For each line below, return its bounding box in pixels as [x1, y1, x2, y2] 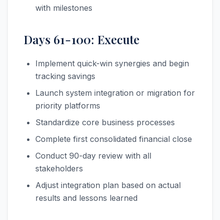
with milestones [35, 3, 92, 13]
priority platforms [35, 101, 100, 110]
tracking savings [35, 71, 95, 81]
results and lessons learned [35, 193, 137, 203]
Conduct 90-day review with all [35, 151, 151, 161]
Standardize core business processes [35, 117, 175, 127]
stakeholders [35, 164, 83, 173]
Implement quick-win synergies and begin [35, 58, 189, 68]
